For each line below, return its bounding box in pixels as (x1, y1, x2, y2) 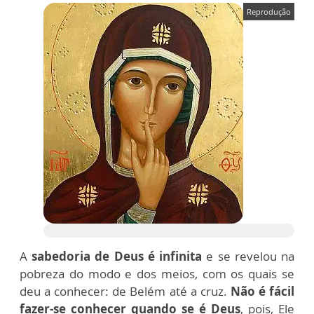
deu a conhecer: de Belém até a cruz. (20, 283, 231, 300)
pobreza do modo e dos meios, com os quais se (20, 266, 294, 282)
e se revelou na (202, 248, 295, 265)
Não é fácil (230, 283, 295, 300)
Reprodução (247, 6, 291, 18)
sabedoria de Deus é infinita (32, 248, 203, 265)
